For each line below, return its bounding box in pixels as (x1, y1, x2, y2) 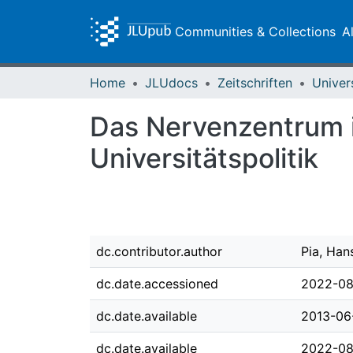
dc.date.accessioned (96, 276, 218, 292)
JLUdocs (145, 75, 198, 91)
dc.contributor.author (96, 243, 222, 259)
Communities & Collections (175, 24, 336, 39)
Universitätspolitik (90, 142, 318, 174)
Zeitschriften (217, 75, 292, 91)
